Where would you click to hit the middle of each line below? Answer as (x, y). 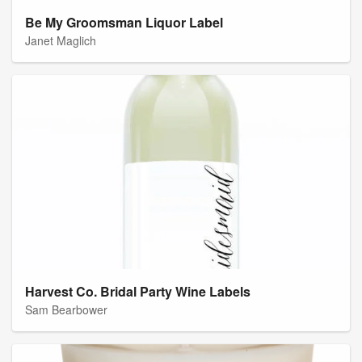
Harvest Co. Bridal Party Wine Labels (138, 292)
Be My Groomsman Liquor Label (124, 23)
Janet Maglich (61, 41)
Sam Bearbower (66, 310)
